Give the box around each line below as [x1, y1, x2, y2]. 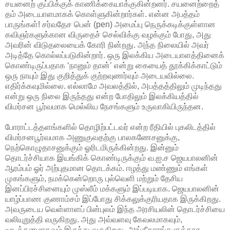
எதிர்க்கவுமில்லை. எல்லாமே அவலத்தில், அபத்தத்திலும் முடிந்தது [5, 81, 222, 90]
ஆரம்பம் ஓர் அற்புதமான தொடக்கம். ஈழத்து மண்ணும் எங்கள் [5, 163, 208, 172]
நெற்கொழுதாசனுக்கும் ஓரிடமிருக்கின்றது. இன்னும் [5, 143, 179, 152]
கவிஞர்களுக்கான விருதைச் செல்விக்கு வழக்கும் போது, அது [5, 30, 211, 39]
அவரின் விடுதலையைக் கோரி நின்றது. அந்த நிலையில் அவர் [5, 40, 209, 49]
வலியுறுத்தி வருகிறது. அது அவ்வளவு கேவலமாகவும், [5, 215, 182, 224]
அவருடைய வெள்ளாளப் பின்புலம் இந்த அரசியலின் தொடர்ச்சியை [5, 204, 225, 214]
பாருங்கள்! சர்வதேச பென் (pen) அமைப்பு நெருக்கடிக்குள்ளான [5, 20, 216, 29]
